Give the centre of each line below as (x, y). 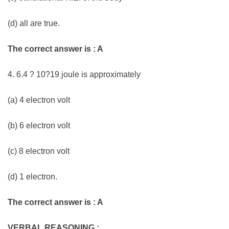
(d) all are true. (34, 24)
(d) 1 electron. (32, 177)
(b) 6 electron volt (39, 126)
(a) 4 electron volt (39, 100)
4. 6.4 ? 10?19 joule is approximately (74, 75)
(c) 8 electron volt (39, 151)
